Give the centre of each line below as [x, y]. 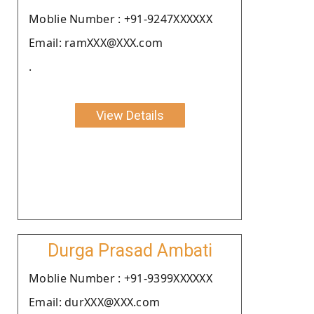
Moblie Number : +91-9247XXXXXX [121, 19]
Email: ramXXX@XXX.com [96, 42]
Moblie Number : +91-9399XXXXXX [121, 278]
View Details [130, 115]
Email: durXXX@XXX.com [95, 302]
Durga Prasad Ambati [130, 250]
